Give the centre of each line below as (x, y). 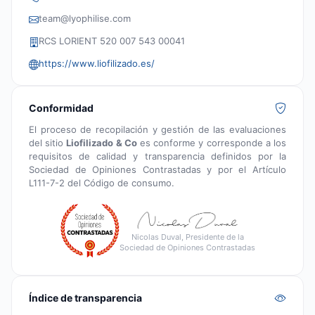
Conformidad (61, 108)
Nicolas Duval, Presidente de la (187, 237)
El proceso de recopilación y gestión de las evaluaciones (157, 130)
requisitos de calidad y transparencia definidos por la (157, 156)
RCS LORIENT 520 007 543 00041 (112, 41)
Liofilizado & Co (102, 143)
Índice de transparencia (85, 298)
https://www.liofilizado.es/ (97, 64)
